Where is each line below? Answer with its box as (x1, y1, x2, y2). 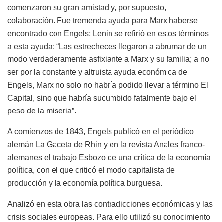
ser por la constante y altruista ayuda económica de (7, 67, 187, 76)
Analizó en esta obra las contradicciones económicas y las (7, 199, 213, 208)
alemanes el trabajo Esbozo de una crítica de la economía (7, 153, 211, 162)
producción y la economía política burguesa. (7, 178, 162, 187)
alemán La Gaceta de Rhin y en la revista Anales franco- (7, 140, 205, 149)
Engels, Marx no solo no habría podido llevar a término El (7, 80, 208, 89)
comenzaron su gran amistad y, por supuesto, (7, 3, 166, 12)
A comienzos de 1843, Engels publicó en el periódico (7, 127, 194, 136)
